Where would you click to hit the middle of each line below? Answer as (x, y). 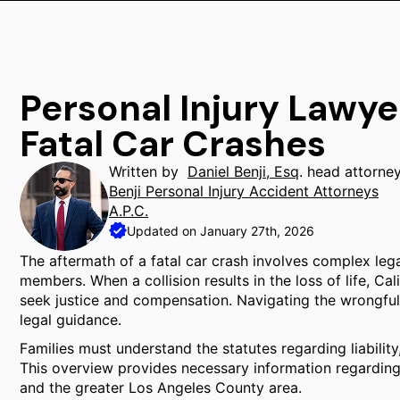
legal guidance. (71, 320)
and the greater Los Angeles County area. (161, 387)
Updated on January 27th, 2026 (221, 231)
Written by (148, 171)
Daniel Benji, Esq (243, 171)
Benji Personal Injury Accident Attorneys (244, 191)
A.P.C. (129, 211)
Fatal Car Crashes (173, 144)
